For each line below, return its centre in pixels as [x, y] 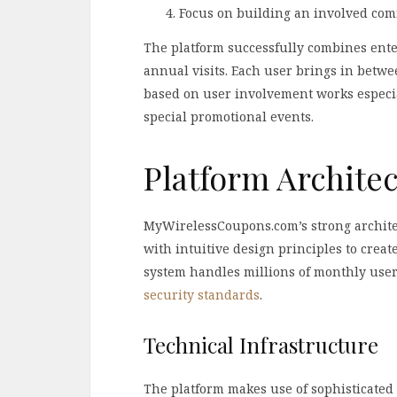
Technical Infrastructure [261, 345]
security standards [202, 295]
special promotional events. [229, 116]
